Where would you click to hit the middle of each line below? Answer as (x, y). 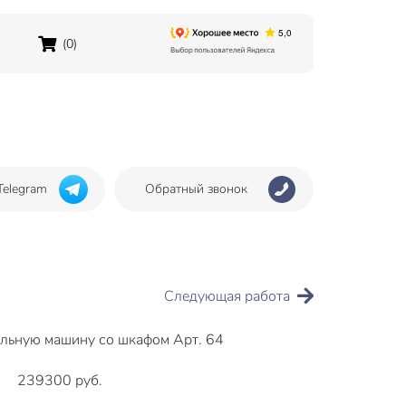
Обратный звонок (196, 189)
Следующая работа (227, 296)
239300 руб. (58, 380)
